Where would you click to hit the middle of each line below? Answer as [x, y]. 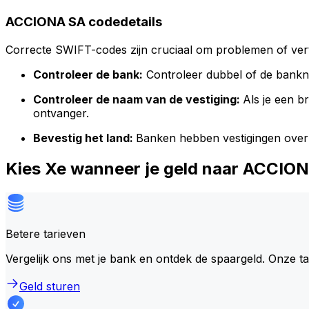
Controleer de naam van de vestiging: [138, 99]
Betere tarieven [46, 233]
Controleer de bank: [88, 74]
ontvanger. [61, 113]
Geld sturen [50, 286]
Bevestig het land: [84, 138]
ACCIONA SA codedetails [84, 22]
